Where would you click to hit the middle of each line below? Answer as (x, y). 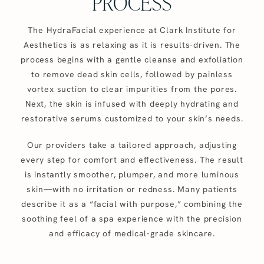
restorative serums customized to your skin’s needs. (132, 118)
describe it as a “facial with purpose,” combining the (132, 204)
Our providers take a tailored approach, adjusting (132, 145)
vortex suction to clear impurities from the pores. (132, 89)
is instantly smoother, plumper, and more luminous (132, 174)
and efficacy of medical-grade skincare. (132, 233)
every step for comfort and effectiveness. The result (132, 159)
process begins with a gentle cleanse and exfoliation (132, 59)
